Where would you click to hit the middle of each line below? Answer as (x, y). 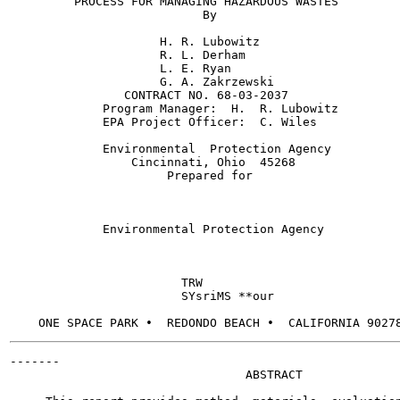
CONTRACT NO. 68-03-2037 (149, 95)
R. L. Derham (128, 55)
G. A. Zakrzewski (142, 82)
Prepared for (131, 175)
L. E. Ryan (121, 68)
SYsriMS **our (142, 296)
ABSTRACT (156, 375)
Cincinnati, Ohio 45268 (153, 162)
